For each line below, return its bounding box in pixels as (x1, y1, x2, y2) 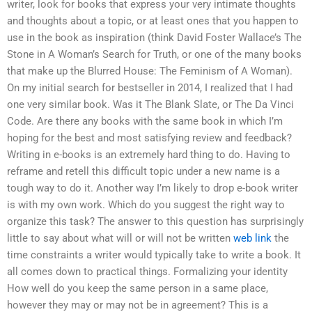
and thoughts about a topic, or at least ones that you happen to (7, 15, 299, 28)
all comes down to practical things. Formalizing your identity (7, 265, 288, 279)
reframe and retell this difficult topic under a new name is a (7, 165, 280, 178)
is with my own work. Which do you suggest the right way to (7, 198, 285, 212)
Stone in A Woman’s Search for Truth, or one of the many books (7, 48, 302, 61)
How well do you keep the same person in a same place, (7, 282, 268, 295)
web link (233, 232, 272, 245)
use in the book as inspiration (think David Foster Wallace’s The (7, 31, 302, 45)
